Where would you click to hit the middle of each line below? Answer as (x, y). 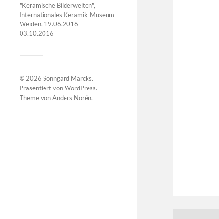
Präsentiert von (42, 88)
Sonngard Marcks (67, 78)
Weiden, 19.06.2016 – (51, 24)
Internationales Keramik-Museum (67, 14)
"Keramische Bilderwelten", (57, 5)
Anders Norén (72, 98)
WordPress (80, 88)
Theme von (36, 98)
